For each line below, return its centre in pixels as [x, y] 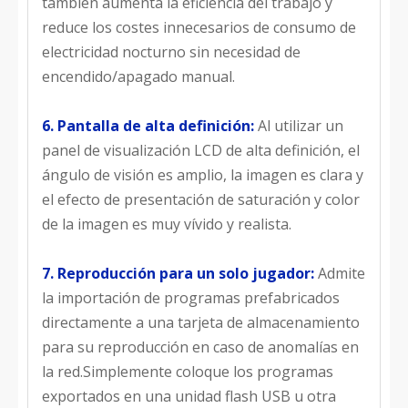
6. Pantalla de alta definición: [150, 126]
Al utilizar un [301, 126]
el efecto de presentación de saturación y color [201, 199]
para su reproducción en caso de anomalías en [200, 347]
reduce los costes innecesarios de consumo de [199, 27]
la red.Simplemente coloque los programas [188, 372]
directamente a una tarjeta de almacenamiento [201, 322]
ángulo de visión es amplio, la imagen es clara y [203, 175]
